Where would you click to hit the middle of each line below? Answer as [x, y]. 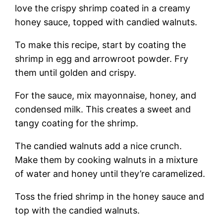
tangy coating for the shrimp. [77, 123]
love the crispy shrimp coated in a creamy [103, 8]
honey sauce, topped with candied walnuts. [106, 22]
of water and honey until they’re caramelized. [110, 173]
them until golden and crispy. [76, 72]
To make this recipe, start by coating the [101, 45]
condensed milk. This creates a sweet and [103, 109]
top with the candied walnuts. [78, 210]
